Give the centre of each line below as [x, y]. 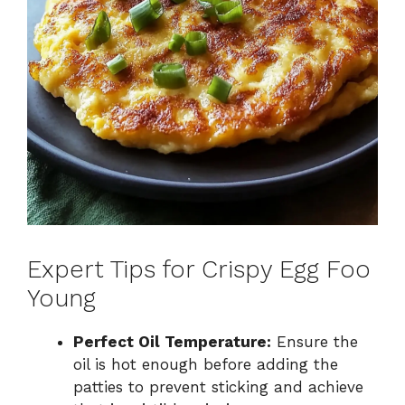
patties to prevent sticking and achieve [218, 386]
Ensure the [315, 341]
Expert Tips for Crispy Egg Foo [199, 269]
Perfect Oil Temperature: [172, 341]
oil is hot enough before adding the [206, 364]
